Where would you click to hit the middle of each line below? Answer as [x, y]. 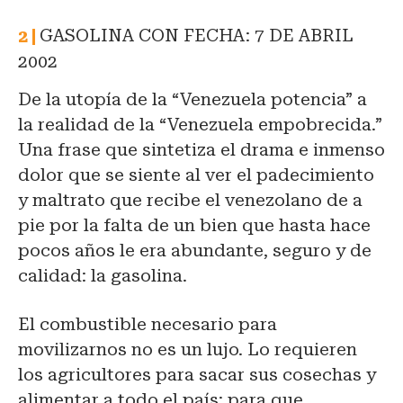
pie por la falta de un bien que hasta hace [194, 225]
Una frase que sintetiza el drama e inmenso [201, 149]
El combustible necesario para [148, 324]
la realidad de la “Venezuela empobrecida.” [200, 124]
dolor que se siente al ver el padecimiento [196, 175]
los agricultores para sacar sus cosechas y [197, 374]
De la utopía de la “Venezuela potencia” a [193, 99]
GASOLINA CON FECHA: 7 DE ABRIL [197, 35]
